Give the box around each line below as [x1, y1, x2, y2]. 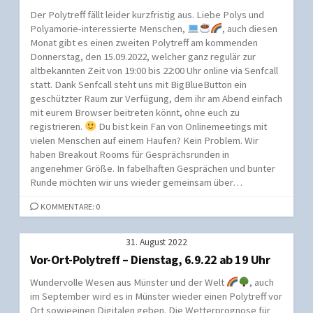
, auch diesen [222, 22, 278, 35]
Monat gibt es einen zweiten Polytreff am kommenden [30, 36, 258, 49]
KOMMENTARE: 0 [41, 201, 101, 212]
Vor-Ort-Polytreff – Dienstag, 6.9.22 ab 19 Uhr [30, 251, 270, 268]
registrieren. [30, 119, 85, 133]
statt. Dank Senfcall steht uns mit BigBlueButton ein [30, 78, 247, 91]
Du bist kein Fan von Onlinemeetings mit [96, 119, 267, 133]
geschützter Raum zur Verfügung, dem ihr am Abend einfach [30, 92, 282, 105]
